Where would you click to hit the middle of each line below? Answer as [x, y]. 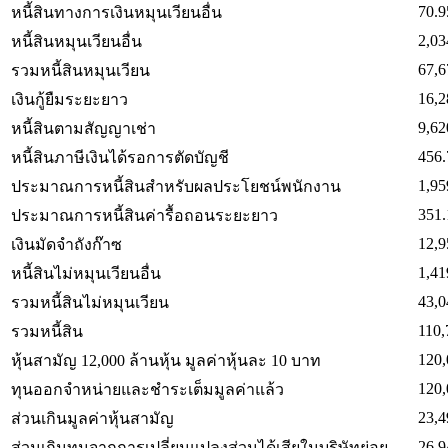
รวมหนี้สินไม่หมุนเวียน [90, 302]
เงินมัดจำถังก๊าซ [66, 244]
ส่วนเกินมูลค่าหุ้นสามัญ [92, 418]
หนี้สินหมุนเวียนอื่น [76, 41]
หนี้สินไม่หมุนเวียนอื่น [86, 273]
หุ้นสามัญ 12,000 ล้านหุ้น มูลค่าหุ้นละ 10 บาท [166, 360]
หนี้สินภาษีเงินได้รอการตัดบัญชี [120, 157]
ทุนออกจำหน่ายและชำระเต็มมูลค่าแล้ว [147, 389]
